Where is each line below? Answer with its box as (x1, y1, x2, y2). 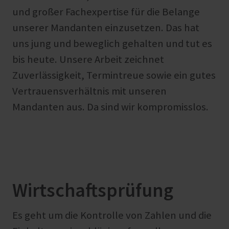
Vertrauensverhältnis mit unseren (12, 84, 167, 98)
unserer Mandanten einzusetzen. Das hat (12, 21, 199, 35)
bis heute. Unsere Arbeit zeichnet (12, 53, 164, 66)
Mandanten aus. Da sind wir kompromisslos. (12, 100, 209, 114)
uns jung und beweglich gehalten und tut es (12, 37, 212, 51)
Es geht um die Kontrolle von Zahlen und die (12, 209, 212, 222)
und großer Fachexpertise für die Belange (12, 5, 200, 19)
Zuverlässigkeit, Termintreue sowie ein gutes (12, 68, 216, 82)
